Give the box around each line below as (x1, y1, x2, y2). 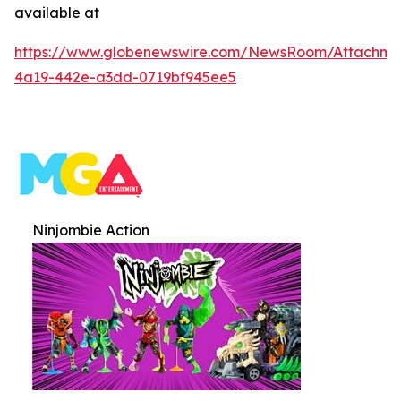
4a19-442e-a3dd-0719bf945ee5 (14, 68, 236, 87)
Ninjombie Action (32, 221, 149, 240)
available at (14, 4, 99, 22)
